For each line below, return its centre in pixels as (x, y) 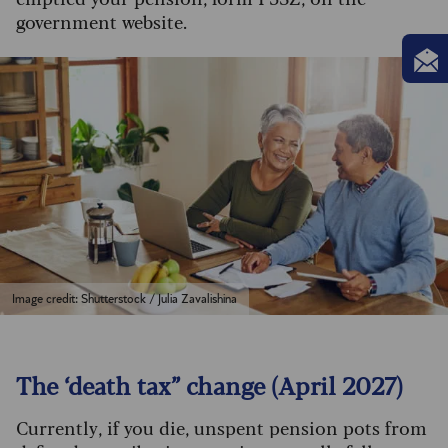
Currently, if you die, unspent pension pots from (221, 426)
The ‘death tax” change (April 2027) (209, 384)
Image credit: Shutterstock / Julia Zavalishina (124, 298)
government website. (101, 21)
